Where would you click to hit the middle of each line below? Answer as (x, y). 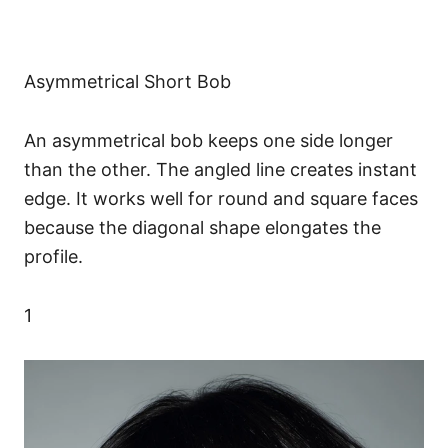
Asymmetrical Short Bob (127, 82)
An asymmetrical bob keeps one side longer (208, 141)
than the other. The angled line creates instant (220, 170)
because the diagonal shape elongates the (202, 228)
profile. (53, 257)
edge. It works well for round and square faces (221, 199)
